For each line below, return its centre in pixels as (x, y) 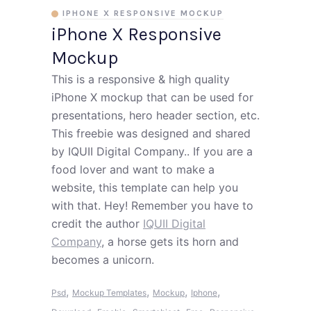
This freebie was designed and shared (151, 133)
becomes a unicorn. (103, 260)
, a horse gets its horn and (170, 242)
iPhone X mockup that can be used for (152, 97)
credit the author (97, 224)
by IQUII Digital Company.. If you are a (152, 151)
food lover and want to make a (133, 169)
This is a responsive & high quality (141, 79)
